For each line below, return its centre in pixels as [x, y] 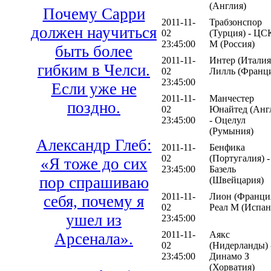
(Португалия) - [240, 158]
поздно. [94, 108]
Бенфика [227, 148]
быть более [94, 52]
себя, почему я [94, 202]
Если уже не [94, 89]
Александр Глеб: [94, 145]
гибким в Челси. [94, 70]
